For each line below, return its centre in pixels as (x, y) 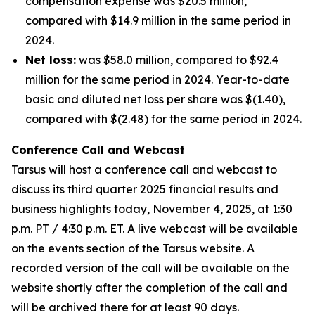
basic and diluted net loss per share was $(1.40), (155, 99)
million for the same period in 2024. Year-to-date (157, 79)
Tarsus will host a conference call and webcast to (144, 169)
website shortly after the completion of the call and (149, 288)
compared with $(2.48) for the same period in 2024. (163, 119)
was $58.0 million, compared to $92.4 (177, 60)
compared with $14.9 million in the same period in (158, 20)
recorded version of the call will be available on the (150, 268)
